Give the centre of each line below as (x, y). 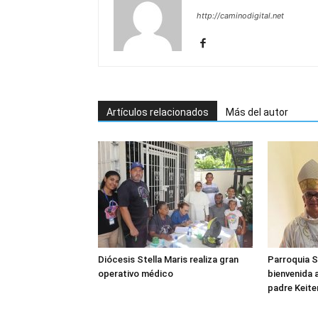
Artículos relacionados (158, 112)
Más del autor (257, 112)
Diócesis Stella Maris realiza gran (168, 259)
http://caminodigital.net (240, 16)
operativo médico (136, 274)
